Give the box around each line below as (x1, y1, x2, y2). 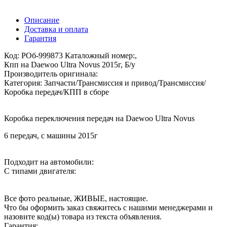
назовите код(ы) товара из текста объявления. (4, 212, 162, 221)
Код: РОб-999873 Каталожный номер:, (4, 51, 137, 60)
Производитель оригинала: (4, 69, 98, 78)
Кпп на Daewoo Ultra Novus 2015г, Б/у (4, 60, 135, 69)
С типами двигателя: (4, 166, 76, 175)
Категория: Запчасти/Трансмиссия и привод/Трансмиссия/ (4, 78, 206, 87)
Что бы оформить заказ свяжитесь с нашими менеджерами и (4, 203, 213, 212)
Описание (24, 15, 59, 24)
